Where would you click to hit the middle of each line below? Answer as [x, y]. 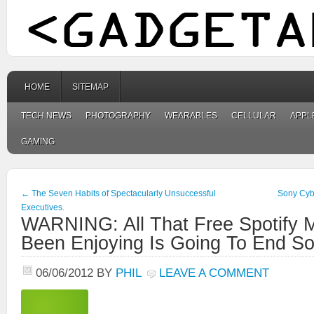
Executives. [43, 207]
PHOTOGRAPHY [118, 116]
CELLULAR [254, 116]
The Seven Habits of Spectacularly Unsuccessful [123, 193]
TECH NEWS [46, 116]
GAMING [38, 142]
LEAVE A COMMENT [214, 273]
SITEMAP [90, 87]
